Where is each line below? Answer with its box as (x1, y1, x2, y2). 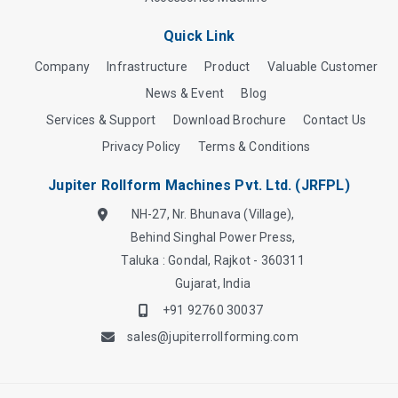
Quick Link (163, 28, 235, 44)
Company (34, 60, 91, 74)
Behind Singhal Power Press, (130, 230, 296, 244)
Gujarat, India (175, 276, 251, 291)
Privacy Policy (101, 139, 181, 154)
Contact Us (303, 113, 367, 127)
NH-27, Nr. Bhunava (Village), (131, 207, 295, 221)
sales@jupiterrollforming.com (127, 330, 298, 344)
